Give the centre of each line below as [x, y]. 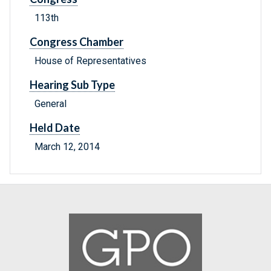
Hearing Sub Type [72, 85]
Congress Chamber [77, 42]
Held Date [55, 128]
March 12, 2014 [67, 147]
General [51, 104]
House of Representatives [90, 61]
